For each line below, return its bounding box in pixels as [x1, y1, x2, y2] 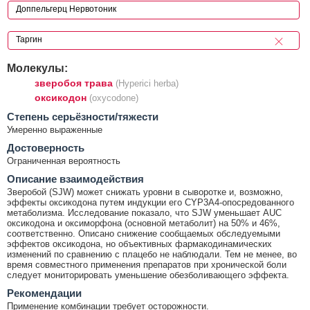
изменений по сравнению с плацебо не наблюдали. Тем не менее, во [7, 248, 297, 259]
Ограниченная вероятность [7, 155, 120, 166]
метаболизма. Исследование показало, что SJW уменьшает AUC [7, 207, 282, 218]
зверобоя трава [35, 77, 113, 89]
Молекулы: [7, 61, 68, 74]
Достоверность [7, 141, 84, 154]
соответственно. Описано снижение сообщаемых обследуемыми [7, 228, 280, 239]
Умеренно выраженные [7, 124, 102, 135]
